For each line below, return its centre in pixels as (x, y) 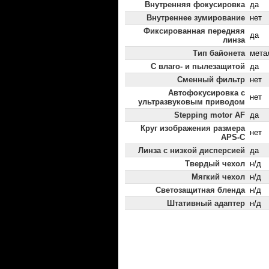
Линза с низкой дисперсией (192, 151)
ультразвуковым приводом (192, 102)
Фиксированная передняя (194, 31)
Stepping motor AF (210, 115)
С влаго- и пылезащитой (198, 67)
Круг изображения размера (193, 128)
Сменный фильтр (211, 80)
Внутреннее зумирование (196, 18)
